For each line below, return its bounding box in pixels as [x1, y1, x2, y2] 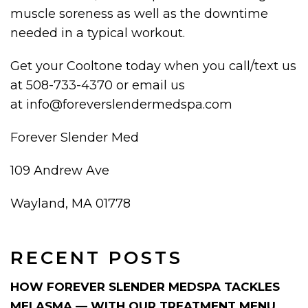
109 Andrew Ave [10, 162, 109, 178]
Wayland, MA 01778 [10, 195, 131, 211]
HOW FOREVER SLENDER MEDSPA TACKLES [10, 279, 280, 294]
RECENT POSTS [10, 246, 183, 269]
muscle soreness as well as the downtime [10, 5, 268, 21]
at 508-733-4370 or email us [10, 77, 185, 93]
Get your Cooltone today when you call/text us [10, 58, 296, 74]
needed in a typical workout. [10, 25, 185, 41]
